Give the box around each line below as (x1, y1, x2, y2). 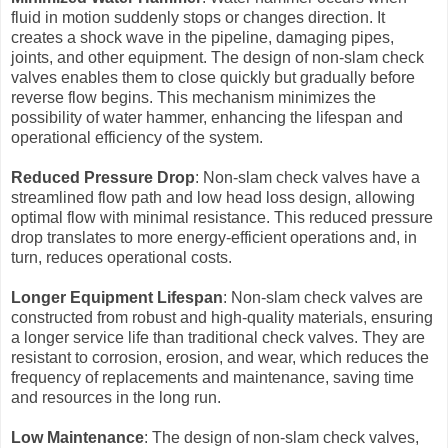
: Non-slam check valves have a (195, 169, 420, 186)
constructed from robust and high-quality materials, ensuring (11, 309, 433, 326)
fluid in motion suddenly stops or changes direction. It (11, 9, 385, 26)
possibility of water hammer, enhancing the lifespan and (11, 109, 403, 126)
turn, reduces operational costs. (11, 249, 232, 266)
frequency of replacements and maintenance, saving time (11, 369, 414, 386)
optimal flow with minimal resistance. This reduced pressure (11, 209, 433, 226)
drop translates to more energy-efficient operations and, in (11, 229, 417, 246)
